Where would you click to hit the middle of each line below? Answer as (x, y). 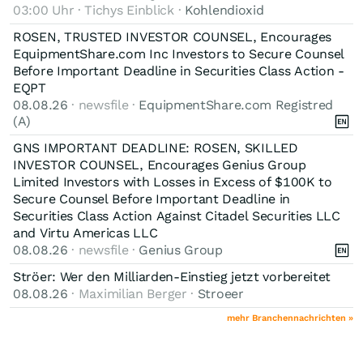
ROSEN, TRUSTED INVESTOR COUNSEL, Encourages (173, 36)
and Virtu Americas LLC (85, 233)
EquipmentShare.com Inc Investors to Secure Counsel (179, 53)
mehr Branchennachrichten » (290, 318)
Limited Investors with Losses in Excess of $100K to (173, 181)
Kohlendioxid (224, 10)
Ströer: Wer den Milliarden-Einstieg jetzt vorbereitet (172, 276)
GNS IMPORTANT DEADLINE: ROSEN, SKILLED (156, 147)
